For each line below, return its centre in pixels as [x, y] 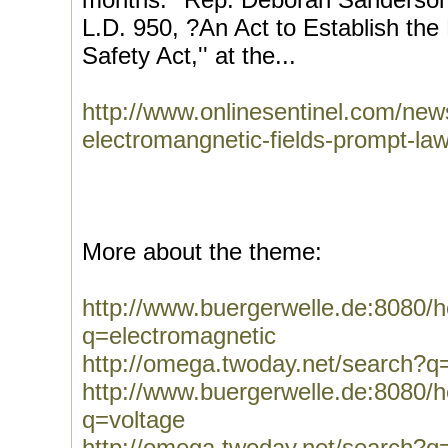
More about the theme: [202, 251]
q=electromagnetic [179, 335]
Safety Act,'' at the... [189, 55]
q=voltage [133, 419]
